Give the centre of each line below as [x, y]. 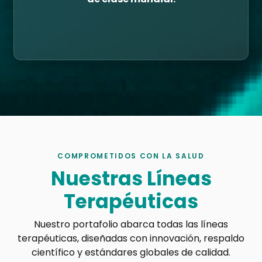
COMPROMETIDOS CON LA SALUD [131, 156]
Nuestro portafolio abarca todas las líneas [131, 225]
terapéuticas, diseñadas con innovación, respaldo [131, 239]
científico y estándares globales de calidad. [131, 253]
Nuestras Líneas [131, 179]
